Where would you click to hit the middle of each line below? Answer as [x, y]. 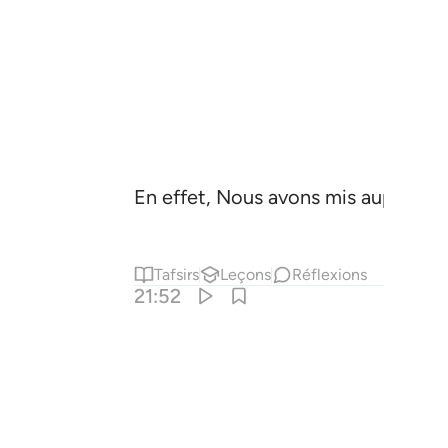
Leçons [246, 274]
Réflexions [330, 274]
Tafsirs [177, 274]
